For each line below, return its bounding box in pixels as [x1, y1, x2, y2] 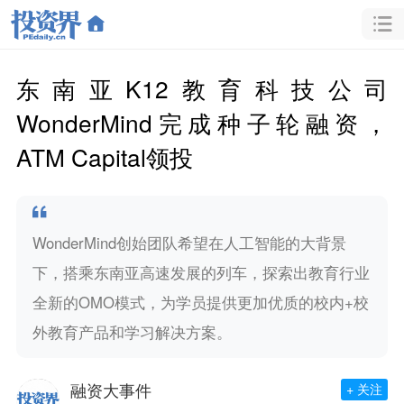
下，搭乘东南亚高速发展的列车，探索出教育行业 [32, 261, 370, 283]
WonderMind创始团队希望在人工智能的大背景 [32, 231, 346, 253]
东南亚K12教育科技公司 [15, 70, 389, 105]
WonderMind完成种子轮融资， [15, 105, 389, 139]
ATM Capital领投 [15, 139, 193, 173]
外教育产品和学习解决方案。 [32, 320, 232, 343]
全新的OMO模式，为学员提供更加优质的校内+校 [32, 290, 369, 313]
